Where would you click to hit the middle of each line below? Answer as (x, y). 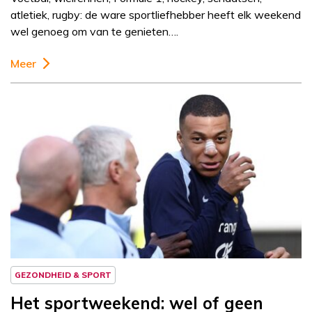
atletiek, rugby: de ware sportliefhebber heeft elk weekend (156, 15)
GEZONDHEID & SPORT (63, 275)
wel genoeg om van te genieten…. (94, 32)
